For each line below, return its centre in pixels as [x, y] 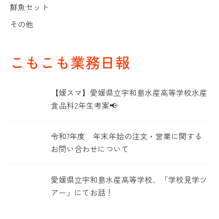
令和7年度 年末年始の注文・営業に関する [127, 136]
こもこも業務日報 [70, 62]
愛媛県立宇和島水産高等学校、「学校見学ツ [129, 179]
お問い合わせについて [90, 149]
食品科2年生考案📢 [84, 105]
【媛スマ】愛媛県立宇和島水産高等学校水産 [129, 92]
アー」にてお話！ [82, 192]
